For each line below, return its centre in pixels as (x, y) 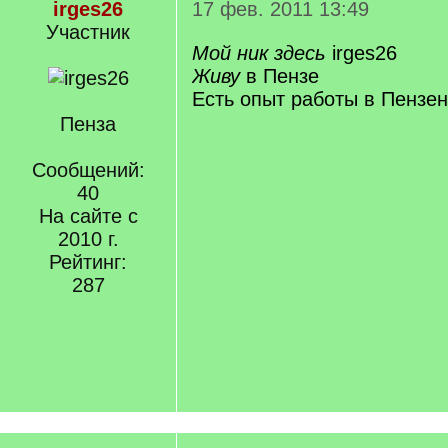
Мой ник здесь (259, 53)
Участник (88, 32)
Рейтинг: (88, 262)
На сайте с (88, 216)
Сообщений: (88, 170)
